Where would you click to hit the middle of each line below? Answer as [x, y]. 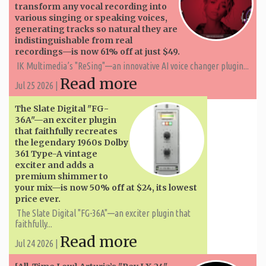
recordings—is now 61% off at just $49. [97, 51]
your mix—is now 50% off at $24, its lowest [106, 187]
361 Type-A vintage [56, 153]
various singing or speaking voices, [91, 18]
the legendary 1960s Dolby [72, 142]
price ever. [38, 199]
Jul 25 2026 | [37, 85]
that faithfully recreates [66, 131]
